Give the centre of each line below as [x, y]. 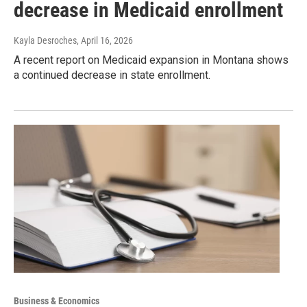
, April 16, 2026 [105, 41]
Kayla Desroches [45, 41]
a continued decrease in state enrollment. [112, 75]
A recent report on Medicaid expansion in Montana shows [151, 60]
